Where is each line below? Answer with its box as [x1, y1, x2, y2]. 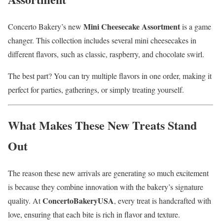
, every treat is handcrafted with [114, 195, 211, 206]
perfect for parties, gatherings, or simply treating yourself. [8, 84, 184, 95]
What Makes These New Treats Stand [8, 116, 197, 134]
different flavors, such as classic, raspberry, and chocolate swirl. [8, 48, 204, 59]
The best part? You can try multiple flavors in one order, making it [8, 70, 212, 81]
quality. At [8, 195, 42, 206]
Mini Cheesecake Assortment [83, 20, 180, 32]
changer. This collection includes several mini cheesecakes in [8, 35, 196, 45]
